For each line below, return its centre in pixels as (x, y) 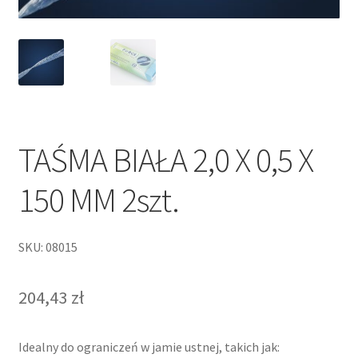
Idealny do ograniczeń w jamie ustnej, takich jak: (149, 347)
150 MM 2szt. (98, 199)
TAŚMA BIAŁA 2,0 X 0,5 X (165, 159)
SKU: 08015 (48, 247)
